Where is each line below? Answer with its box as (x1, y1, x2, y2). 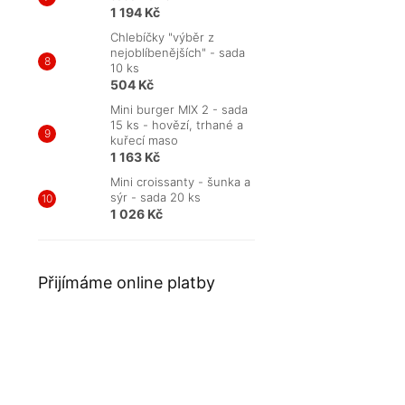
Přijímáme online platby (38, 273, 215, 293)
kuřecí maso (110, 133, 178, 148)
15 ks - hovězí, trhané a (110, 118, 243, 133)
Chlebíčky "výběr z (110, 30, 214, 45)
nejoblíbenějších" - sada (110, 45, 245, 61)
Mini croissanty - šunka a (110, 174, 250, 190)
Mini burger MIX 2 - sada (110, 102, 248, 118)
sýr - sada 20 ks (110, 190, 201, 205)
